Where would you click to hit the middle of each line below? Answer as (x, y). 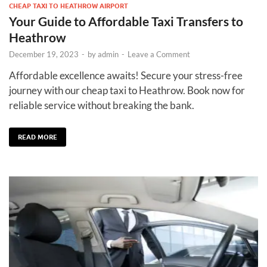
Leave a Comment (159, 55)
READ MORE (38, 137)
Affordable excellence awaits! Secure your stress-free (126, 76)
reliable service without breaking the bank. (102, 105)
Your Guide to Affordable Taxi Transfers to (126, 21)
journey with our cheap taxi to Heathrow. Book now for (127, 91)
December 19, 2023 (44, 55)
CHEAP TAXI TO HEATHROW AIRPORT (69, 6)
